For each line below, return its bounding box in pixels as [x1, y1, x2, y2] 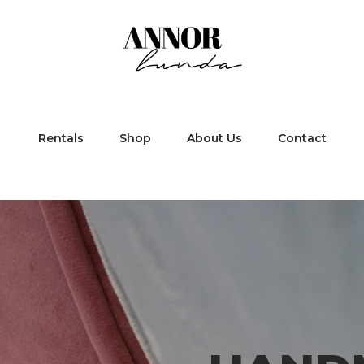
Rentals [37, 131, 84, 145]
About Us [186, 131, 242, 145]
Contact [277, 131, 327, 145]
